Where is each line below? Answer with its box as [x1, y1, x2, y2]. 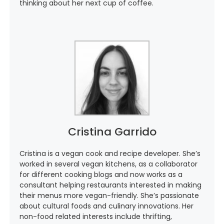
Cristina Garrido [67, 124, 156, 140]
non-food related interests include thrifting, [19, 211, 172, 222]
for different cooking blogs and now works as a [19, 169, 182, 180]
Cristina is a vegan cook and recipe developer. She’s [19, 148, 200, 159]
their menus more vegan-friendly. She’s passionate [19, 190, 199, 201]
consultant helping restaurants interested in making [19, 180, 201, 190]
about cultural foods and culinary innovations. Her [19, 201, 193, 211]
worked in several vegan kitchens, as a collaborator [19, 159, 197, 169]
